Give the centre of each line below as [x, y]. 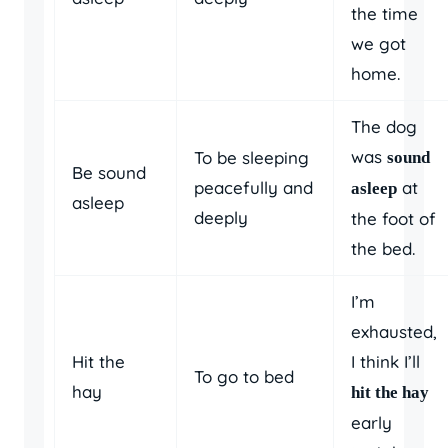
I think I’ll [385, 361]
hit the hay [390, 392]
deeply [221, 217]
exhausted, [394, 331]
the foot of [393, 218]
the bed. [383, 248]
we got [378, 43]
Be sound [109, 172]
